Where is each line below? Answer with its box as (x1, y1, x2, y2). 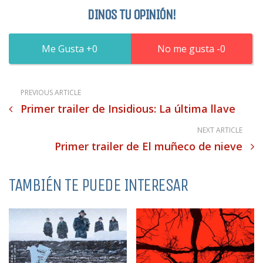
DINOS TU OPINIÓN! (87, 6, 176, 23)
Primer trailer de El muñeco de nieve (55, 139, 242, 153)
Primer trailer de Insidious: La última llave (21, 101, 235, 116)
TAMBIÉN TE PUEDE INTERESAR (9, 174, 187, 195)
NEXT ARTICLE (197, 124, 242, 135)
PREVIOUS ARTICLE (21, 87, 81, 97)
